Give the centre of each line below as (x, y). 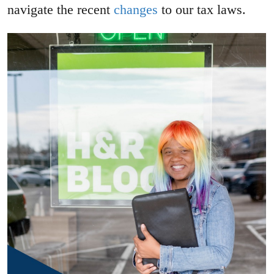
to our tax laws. (202, 10)
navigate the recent (61, 10)
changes (136, 10)
